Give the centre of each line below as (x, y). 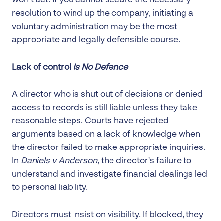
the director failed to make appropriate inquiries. (109, 147)
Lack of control (42, 67)
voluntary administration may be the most (94, 27)
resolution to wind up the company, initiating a (103, 13)
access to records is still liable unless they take (105, 108)
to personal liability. (50, 187)
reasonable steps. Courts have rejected (90, 121)
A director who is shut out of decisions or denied (107, 94)
